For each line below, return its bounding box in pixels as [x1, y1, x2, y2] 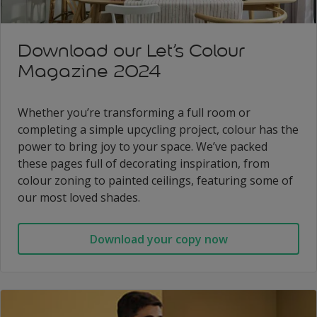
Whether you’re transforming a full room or [18, 105, 250, 121]
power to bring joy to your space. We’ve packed [18, 139, 267, 155]
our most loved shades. [18, 190, 140, 206]
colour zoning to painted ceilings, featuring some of [18, 173, 293, 189]
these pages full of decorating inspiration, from [18, 156, 270, 172]
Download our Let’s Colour [18, 40, 245, 62]
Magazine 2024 [18, 60, 161, 83]
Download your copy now [89, 231, 228, 247]
